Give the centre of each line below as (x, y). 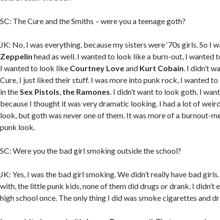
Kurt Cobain (162, 68)
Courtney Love (97, 68)
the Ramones (86, 92)
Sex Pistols (40, 92)
